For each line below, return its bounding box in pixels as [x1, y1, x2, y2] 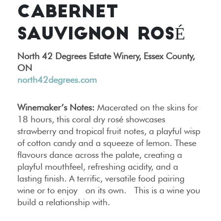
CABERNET [17, 4, 118, 22]
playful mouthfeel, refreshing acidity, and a [17, 161, 178, 172]
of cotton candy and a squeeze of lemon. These [17, 138, 196, 148]
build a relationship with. [17, 197, 110, 208]
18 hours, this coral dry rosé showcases [17, 114, 171, 125]
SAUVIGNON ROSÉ [17, 27, 185, 44]
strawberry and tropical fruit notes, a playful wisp [17, 126, 200, 137]
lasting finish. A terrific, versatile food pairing [17, 173, 184, 184]
